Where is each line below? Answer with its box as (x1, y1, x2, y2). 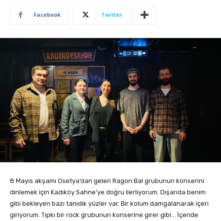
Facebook (34, 10, 61, 18)
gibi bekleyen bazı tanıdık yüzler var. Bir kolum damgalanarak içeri (10, 200, 209, 208)
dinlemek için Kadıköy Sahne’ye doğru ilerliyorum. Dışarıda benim (10, 188, 206, 196)
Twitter (101, 10, 122, 18)
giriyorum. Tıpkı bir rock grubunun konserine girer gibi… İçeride (10, 211, 198, 219)
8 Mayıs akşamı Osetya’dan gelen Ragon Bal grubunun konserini (10, 177, 204, 185)
